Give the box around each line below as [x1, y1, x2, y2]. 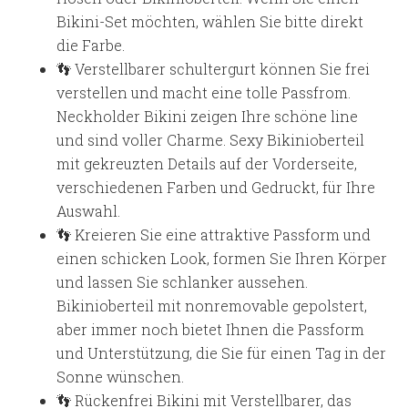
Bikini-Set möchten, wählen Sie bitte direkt [56, 12, 364, 31]
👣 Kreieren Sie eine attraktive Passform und [56, 225, 372, 244]
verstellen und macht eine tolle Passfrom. [56, 83, 352, 102]
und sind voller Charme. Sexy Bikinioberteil [56, 130, 365, 149]
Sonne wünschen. [56, 367, 185, 386]
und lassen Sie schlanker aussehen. [56, 272, 309, 291]
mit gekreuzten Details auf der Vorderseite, [56, 154, 358, 173]
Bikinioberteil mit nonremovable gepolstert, [56, 296, 368, 315]
